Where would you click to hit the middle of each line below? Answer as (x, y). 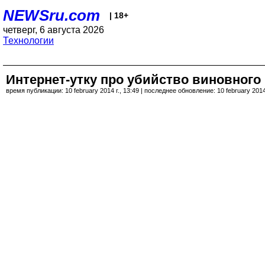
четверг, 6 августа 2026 (54, 30)
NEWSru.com (51, 15)
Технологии (28, 41)
